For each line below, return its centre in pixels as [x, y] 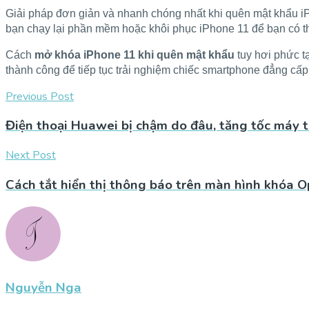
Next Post [31, 155]
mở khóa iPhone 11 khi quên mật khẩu [134, 54]
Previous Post [40, 96]
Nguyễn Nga [43, 288]
